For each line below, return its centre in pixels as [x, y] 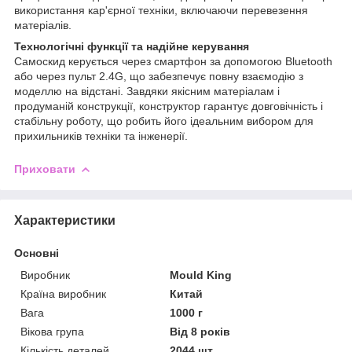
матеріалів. [43, 25]
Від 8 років [200, 331]
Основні [37, 253]
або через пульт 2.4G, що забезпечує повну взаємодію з [159, 76]
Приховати [45, 169]
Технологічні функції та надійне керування [132, 46]
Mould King [201, 275]
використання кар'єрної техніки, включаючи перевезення [161, 10]
